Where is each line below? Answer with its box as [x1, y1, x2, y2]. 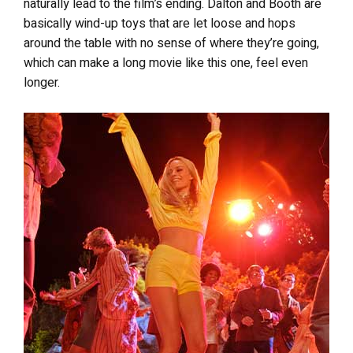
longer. [24, 72, 60, 92]
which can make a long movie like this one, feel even [24, 53, 308, 72]
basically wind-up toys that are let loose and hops [24, 13, 295, 33]
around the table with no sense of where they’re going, [24, 33, 319, 53]
